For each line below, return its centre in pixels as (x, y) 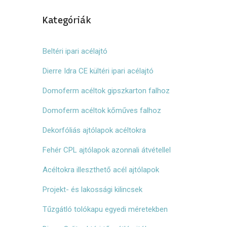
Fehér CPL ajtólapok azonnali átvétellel (106, 150)
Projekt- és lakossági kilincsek (92, 190)
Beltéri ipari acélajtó (75, 51)
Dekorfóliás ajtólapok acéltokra (94, 130)
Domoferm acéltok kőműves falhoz (102, 110)
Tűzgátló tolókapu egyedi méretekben (105, 209)
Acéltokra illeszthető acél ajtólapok (101, 170)
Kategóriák (67, 20)
